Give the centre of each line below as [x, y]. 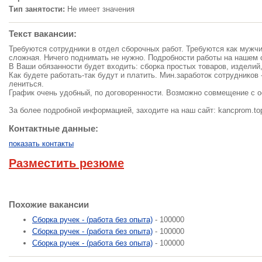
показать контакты [41, 144]
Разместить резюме [66, 163]
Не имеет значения [100, 9]
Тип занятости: [37, 9]
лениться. [26, 84]
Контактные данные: [54, 128]
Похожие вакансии [49, 204]
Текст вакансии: [43, 34]
